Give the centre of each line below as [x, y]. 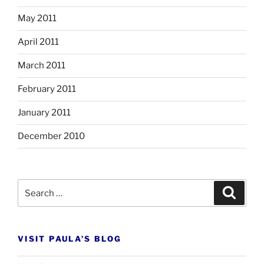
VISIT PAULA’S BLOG [70, 239]
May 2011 [37, 19]
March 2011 [42, 66]
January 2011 [44, 113]
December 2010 [51, 136]
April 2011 [38, 42]
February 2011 [47, 89]
